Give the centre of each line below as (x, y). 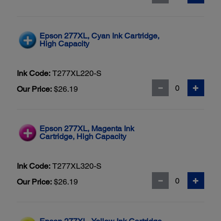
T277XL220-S (77, 74)
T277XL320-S (77, 166)
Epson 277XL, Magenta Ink (87, 129)
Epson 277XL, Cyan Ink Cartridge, (99, 36)
